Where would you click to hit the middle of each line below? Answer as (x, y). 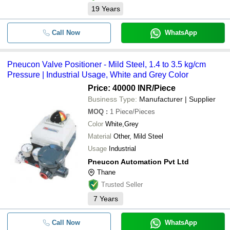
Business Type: (112, 99)
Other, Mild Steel (138, 136)
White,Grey (122, 124)
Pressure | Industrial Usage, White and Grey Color (98, 75)
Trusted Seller (122, 185)
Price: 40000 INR (120, 88)
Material (100, 136)
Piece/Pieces (135, 112)
